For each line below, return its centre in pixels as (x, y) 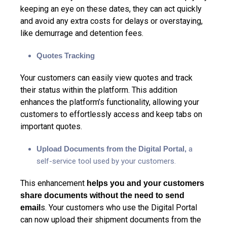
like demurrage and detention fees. (82, 33)
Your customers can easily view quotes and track (106, 78)
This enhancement (53, 183)
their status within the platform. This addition (99, 90)
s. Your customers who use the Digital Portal (119, 207)
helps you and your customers (145, 183)
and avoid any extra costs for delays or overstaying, (111, 21)
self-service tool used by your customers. (106, 161)
